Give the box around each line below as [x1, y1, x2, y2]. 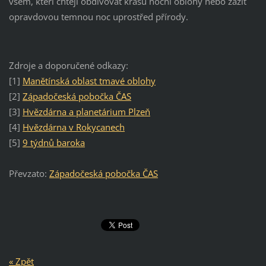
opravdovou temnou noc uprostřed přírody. [8, 11, 188, 23]
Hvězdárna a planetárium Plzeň [22, 106, 150, 118]
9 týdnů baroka [22, 137, 85, 149]
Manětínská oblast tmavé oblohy [22, 75, 156, 87]
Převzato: [8, 167, 49, 180]
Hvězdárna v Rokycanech [22, 121, 125, 134]
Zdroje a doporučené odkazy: [8, 59, 128, 72]
